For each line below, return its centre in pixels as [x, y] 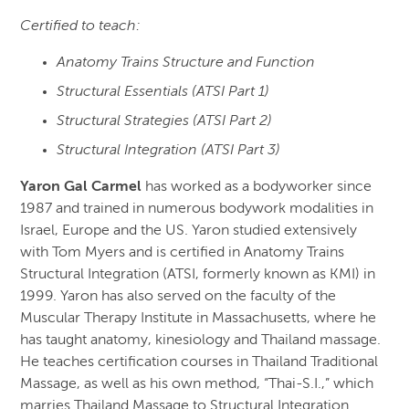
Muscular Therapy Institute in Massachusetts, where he [199, 319]
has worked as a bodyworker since [257, 188]
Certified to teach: [83, 27]
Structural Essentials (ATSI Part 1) [163, 93]
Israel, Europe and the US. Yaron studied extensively [189, 231]
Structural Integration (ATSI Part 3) [171, 151]
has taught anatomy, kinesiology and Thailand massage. [201, 341]
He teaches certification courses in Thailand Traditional [199, 363]
